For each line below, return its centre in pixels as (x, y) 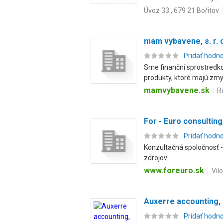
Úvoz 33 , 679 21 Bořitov (181, 10)
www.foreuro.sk (174, 170)
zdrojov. (156, 158)
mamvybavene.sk (177, 90)
